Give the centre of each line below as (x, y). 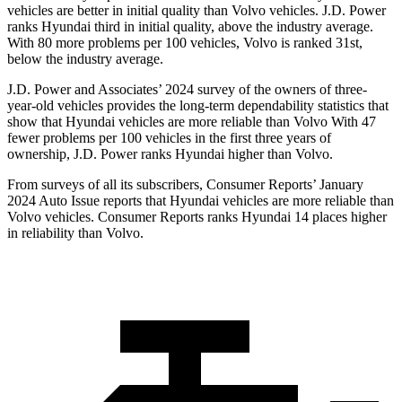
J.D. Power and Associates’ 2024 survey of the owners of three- (187, 90)
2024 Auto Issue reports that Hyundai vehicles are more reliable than (201, 201)
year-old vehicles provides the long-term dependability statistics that (198, 106)
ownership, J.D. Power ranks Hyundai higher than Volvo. (170, 154)
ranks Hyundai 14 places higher (295, 217)
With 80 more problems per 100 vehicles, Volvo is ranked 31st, (185, 43)
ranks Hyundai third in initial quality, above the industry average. (190, 27)
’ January (338, 185)
